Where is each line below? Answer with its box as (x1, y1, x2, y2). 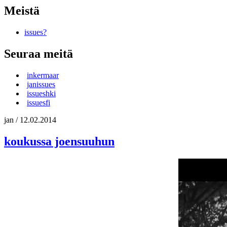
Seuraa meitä (4, 47, 73, 61)
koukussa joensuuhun (4, 134, 115, 148)
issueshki (27, 89, 56, 98)
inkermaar (27, 70, 59, 80)
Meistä (4, 4, 40, 18)
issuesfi (27, 98, 50, 107)
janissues (27, 80, 55, 89)
